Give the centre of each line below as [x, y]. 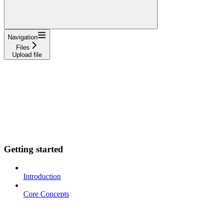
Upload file [27, 54]
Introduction [42, 177]
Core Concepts [46, 194]
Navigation [23, 37]
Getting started [34, 149]
